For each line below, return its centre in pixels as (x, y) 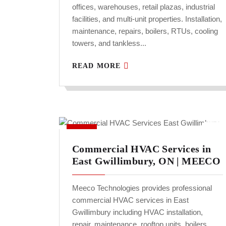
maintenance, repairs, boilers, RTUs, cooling (145, 31)
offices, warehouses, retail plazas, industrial (144, 7)
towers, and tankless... (109, 43)
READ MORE (98, 66)
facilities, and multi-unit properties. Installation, (147, 19)
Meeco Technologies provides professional (142, 188)
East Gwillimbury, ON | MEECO (147, 161)
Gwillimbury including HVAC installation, (137, 212)
